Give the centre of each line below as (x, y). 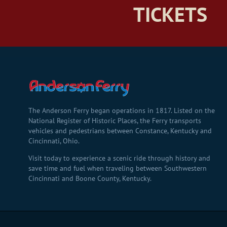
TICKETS (170, 14)
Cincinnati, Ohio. (54, 141)
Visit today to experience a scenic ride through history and (119, 158)
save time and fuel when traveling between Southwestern (117, 168)
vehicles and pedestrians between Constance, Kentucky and (120, 131)
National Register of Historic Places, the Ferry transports (115, 121)
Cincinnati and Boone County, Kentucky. (90, 179)
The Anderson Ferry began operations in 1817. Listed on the (121, 111)
